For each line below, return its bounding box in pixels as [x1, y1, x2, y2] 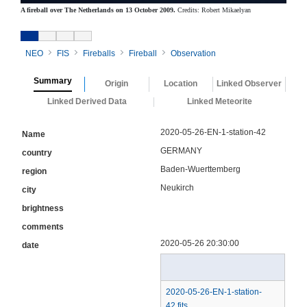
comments [22, 221, 64, 232]
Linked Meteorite [187, 96, 253, 106]
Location [164, 78, 198, 88]
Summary [34, 75, 73, 86]
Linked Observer [216, 78, 282, 88]
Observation [171, 48, 216, 58]
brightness [22, 203, 64, 213]
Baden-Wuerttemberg [160, 164, 241, 174]
